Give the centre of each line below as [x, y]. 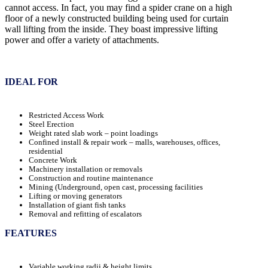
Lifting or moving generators [75, 196]
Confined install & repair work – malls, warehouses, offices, [124, 142]
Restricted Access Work [66, 115]
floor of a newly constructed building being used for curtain [117, 19]
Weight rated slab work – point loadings [93, 133]
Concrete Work [53, 160]
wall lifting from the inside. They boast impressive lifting [111, 29]
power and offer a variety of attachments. [82, 40]
